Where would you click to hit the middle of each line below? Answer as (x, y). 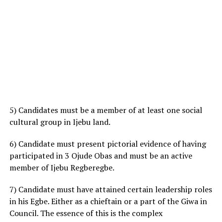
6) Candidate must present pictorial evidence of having (108, 143)
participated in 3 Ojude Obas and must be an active (101, 155)
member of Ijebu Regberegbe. (62, 167)
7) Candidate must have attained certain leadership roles (111, 189)
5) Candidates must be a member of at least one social (106, 110)
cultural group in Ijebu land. (60, 122)
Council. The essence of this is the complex (86, 213)
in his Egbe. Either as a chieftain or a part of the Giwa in (108, 201)
